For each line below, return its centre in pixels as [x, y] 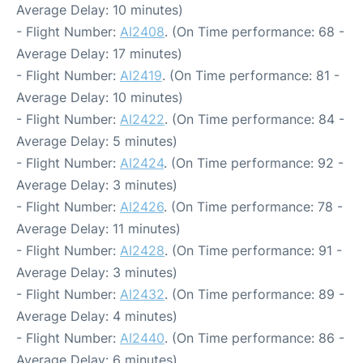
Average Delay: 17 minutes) [99, 53]
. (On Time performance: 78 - [253, 207]
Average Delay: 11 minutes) [98, 228]
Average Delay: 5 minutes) [97, 141]
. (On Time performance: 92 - [254, 163]
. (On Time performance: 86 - [254, 338]
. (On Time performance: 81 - [251, 75]
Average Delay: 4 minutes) [97, 316]
